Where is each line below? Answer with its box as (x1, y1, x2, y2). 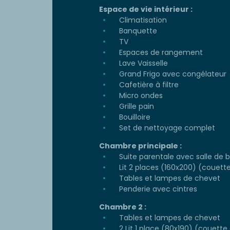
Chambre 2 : (99, 202, 146, 213)
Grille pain (117, 101, 154, 112)
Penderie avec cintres (117, 184, 197, 195)
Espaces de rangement (117, 47, 203, 58)
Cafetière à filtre (117, 80, 179, 90)
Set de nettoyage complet (117, 123, 215, 133)
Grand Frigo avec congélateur (117, 69, 226, 80)
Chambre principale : (99, 141, 182, 151)
